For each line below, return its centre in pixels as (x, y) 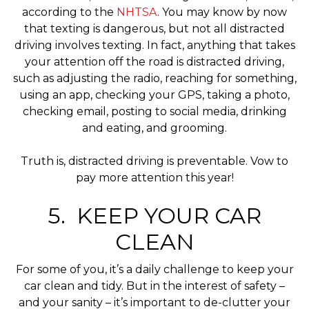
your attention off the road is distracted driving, (154, 61)
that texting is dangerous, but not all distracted (154, 28)
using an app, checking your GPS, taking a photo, (154, 94)
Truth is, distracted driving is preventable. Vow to (154, 161)
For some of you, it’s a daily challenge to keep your (154, 270)
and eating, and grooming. (154, 128)
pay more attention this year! (154, 177)
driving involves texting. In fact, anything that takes (154, 45)
